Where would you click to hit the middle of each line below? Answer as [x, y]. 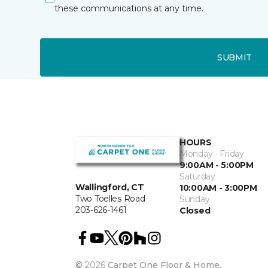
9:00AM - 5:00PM [217, 165]
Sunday [195, 199]
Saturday [197, 176]
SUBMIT [234, 57]
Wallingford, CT [110, 188]
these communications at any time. [129, 8]
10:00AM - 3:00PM [218, 188]
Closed [195, 211]
